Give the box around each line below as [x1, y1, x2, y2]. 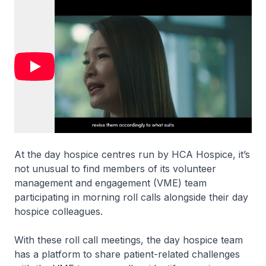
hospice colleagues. [14, 205, 103, 217]
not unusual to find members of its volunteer [14, 163, 216, 175]
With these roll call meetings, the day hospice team [14, 234, 243, 246]
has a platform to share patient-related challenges [14, 248, 240, 260]
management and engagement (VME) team [14, 177, 207, 189]
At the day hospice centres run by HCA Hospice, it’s [14, 148, 250, 160]
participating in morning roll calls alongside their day [14, 191, 248, 203]
